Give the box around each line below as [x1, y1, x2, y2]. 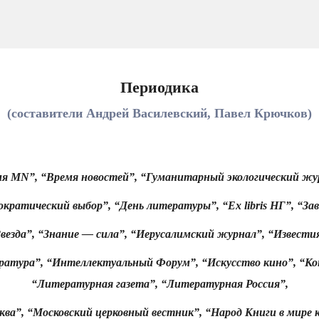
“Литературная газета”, [31, 278, 158, 290]
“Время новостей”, [40, 171, 137, 183]
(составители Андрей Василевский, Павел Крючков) [7, 106, 312, 120]
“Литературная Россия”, [160, 278, 288, 290]
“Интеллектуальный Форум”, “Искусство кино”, [46, 256, 296, 268]
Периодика [120, 78, 199, 96]
